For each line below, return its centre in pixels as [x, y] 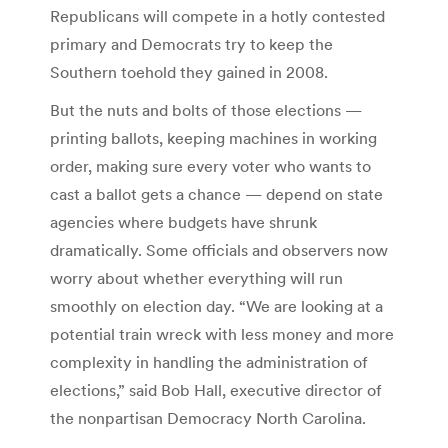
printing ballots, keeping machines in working [213, 137]
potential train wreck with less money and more [222, 333]
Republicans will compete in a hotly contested [217, 15]
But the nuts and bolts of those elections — [206, 109]
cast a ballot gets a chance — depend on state [216, 193]
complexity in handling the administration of [209, 361]
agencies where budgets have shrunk [183, 221]
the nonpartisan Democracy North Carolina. [208, 417]
